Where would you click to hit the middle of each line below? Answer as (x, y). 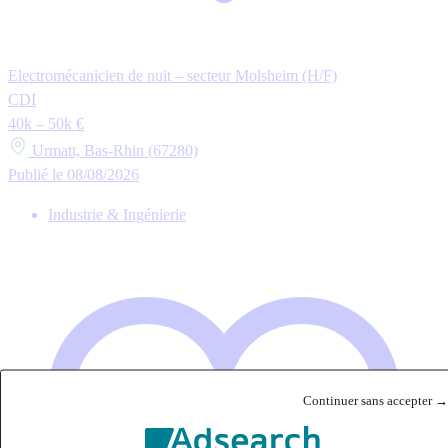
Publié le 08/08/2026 (73, 175)
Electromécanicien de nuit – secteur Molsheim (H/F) (172, 76)
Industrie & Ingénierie (117, 215)
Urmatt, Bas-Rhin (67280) (113, 151)
